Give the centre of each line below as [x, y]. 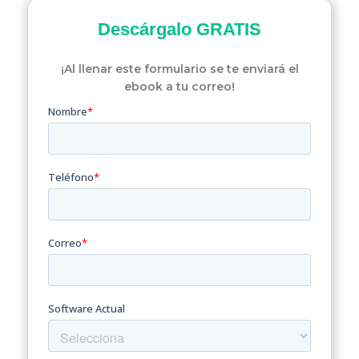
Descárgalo [147, 30]
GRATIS [229, 30]
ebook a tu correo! [179, 87]
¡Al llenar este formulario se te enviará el [179, 69]
